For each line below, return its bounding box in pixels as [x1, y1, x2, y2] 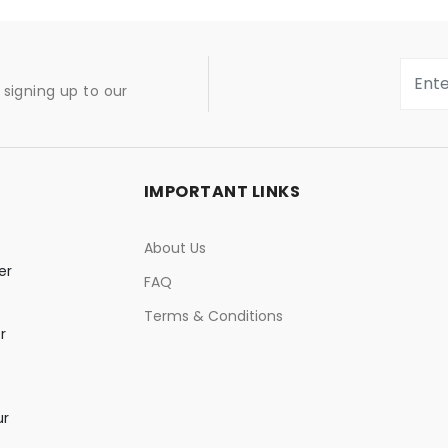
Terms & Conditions [144, 306, 283, 326]
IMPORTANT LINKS [144, 180, 301, 203]
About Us [144, 238, 206, 258]
